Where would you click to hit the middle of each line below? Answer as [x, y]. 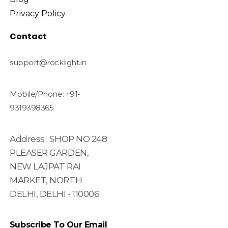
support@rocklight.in [48, 63]
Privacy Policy [37, 13]
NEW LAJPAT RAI [45, 167]
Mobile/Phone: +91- [45, 94]
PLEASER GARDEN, [49, 153]
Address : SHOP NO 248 [58, 139]
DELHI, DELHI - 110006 [54, 194]
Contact [28, 37]
